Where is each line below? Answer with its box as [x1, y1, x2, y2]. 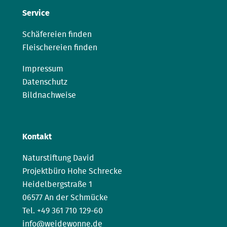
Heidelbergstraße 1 [22, 180, 92, 188]
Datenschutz [22, 78, 67, 86]
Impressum [22, 64, 63, 73]
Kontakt [22, 132, 52, 141]
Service [22, 9, 50, 17]
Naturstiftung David [22, 154, 94, 162]
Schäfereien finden [22, 30, 92, 39]
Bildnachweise [22, 91, 76, 99]
